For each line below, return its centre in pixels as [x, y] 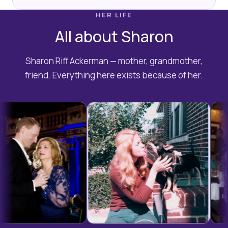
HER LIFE [114, 15]
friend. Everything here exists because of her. [114, 75]
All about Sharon [114, 37]
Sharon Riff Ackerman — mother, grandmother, [114, 61]
